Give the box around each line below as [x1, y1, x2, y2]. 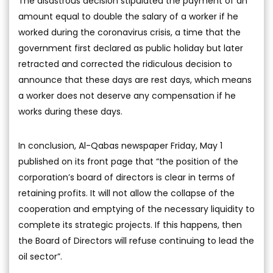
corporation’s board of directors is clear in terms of [18, 171, 235, 183]
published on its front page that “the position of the [18, 155, 238, 168]
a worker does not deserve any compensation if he [18, 89, 236, 102]
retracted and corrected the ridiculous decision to [18, 57, 232, 70]
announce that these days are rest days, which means [18, 73, 252, 86]
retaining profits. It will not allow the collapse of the [18, 186, 235, 199]
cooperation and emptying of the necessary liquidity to [18, 202, 255, 215]
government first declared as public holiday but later [18, 41, 243, 54]
